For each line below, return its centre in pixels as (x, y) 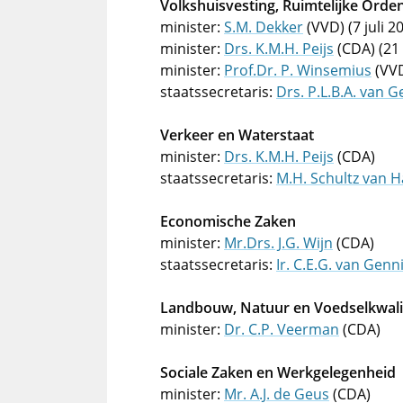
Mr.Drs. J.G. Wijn (278, 243)
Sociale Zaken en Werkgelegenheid (278, 372)
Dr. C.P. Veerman (282, 329)
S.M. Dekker (264, 27)
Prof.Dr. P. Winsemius (298, 70)
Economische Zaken (228, 221)
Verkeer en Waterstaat (237, 135)
